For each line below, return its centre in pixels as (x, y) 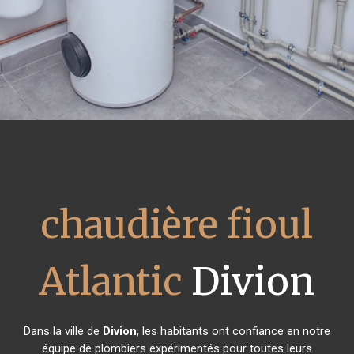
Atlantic (111, 281)
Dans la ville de (63, 331)
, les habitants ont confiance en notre (233, 331)
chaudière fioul (177, 224)
